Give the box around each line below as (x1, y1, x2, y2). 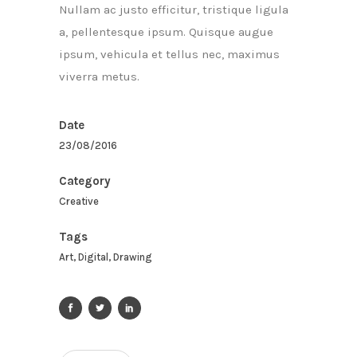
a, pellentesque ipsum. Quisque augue (59, 24, 273, 39)
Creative (59, 194, 99, 207)
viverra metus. (59, 69, 139, 84)
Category (59, 173, 111, 188)
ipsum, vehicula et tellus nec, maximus (59, 46, 280, 61)
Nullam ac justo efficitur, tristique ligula (59, 2, 288, 17)
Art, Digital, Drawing (59, 250, 152, 263)
